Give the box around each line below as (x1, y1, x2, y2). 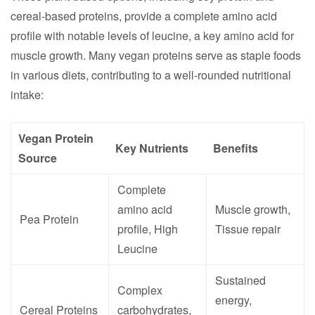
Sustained (215, 272, 266, 288)
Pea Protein (20, 211, 79, 227)
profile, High (117, 221, 178, 237)
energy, (215, 292, 252, 308)
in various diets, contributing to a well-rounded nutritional (11, 67, 291, 83)
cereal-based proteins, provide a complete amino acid (11, 8, 277, 24)
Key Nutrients (115, 140, 188, 156)
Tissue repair (215, 221, 281, 237)
